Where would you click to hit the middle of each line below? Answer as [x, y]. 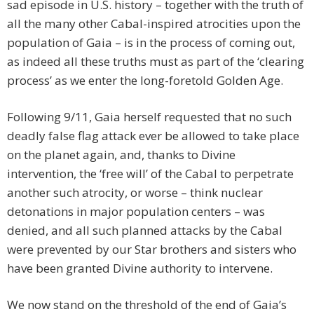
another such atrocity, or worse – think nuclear [135, 193]
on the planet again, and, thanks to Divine [121, 155]
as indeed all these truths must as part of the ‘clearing [156, 62]
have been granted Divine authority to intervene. [140, 268]
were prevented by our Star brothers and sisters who [152, 250]
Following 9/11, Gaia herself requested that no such [149, 117]
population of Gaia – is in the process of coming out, [151, 43]
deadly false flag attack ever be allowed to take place [153, 136]
